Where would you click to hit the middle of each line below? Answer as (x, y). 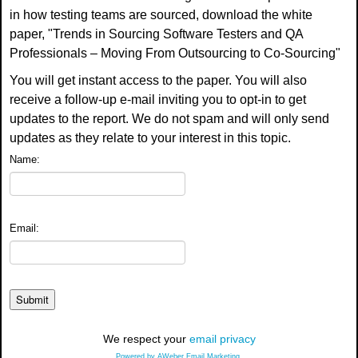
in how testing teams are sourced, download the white (161, 14)
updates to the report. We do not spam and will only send (169, 118)
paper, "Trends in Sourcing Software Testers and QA (156, 34)
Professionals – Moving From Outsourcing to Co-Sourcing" (175, 53)
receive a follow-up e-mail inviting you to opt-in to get (158, 99)
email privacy (222, 338)
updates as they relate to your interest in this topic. (150, 137)
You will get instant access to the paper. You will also (158, 80)
